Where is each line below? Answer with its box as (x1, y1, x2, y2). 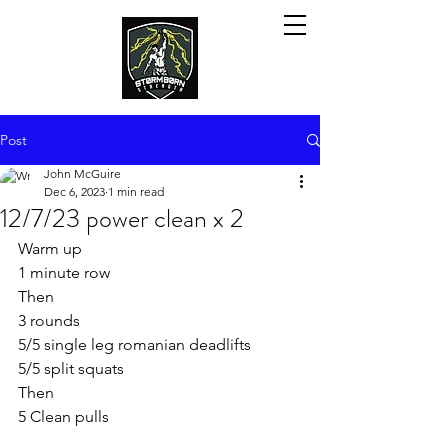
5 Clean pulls (18, 407, 109, 426)
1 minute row (18, 263, 110, 282)
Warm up (18, 239, 82, 258)
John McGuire (44, 166, 121, 181)
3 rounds (18, 311, 80, 330)
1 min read (108, 184, 164, 199)
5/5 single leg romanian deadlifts (18, 335, 251, 354)
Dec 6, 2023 (44, 184, 105, 199)
